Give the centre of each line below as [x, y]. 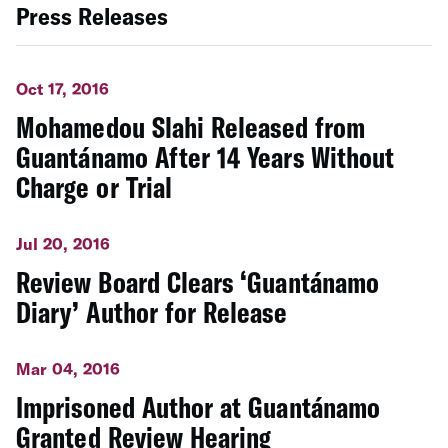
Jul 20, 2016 [63, 243]
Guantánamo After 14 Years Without [205, 156]
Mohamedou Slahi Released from [191, 126]
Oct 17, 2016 [63, 88]
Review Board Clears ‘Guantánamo [198, 281]
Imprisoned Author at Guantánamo [198, 406]
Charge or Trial [94, 186]
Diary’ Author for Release [151, 311]
